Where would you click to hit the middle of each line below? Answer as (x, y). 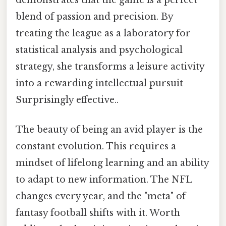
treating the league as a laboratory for (103, 34)
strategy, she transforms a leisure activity (110, 67)
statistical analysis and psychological (99, 50)
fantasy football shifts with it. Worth (98, 213)
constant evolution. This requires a (96, 147)
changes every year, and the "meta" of (101, 196)
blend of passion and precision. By (94, 17)
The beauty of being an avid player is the (109, 130)
